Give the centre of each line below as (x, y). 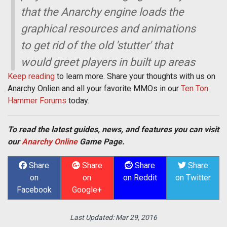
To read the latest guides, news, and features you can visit (113, 130)
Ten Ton (195, 89)
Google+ (87, 190)
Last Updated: (93, 218)
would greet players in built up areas (108, 62)
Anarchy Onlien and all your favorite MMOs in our (94, 89)
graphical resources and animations (108, 29)
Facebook (34, 190)
